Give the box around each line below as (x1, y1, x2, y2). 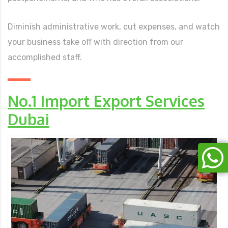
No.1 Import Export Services (8, 91, 205, 111)
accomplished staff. (8, 52, 82, 63)
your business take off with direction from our (8, 37, 183, 47)
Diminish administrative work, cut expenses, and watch (8, 22, 220, 32)
